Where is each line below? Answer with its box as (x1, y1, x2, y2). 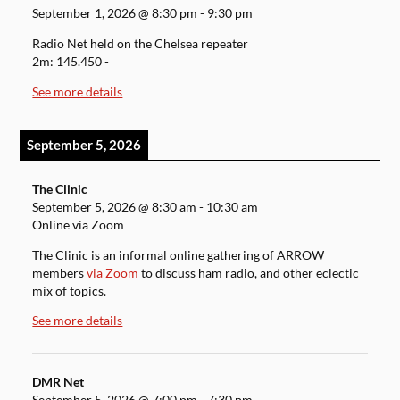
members (32, 265, 87, 280)
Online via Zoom (32, 218, 125, 233)
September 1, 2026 (32, 6, 137, 21)
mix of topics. (32, 283, 107, 298)
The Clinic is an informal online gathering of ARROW (32, 247, 325, 262)
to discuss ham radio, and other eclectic (138, 265, 360, 280)
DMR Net (32, 374, 85, 389)
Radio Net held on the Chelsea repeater (32, 37, 249, 52)
